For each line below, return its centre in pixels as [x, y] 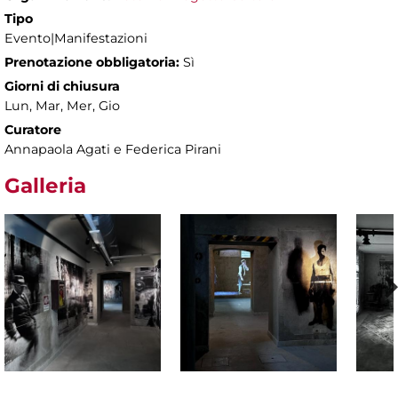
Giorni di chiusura [62, 87]
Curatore [33, 130]
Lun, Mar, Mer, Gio [62, 106]
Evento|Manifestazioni [76, 39]
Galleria [45, 186]
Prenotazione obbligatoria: [92, 63]
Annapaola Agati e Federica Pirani [113, 150]
